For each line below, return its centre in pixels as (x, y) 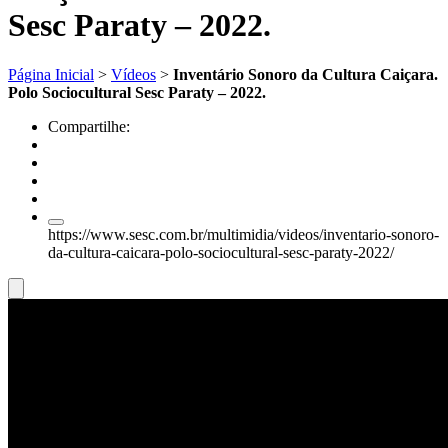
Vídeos (133, 74)
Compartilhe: (89, 126)
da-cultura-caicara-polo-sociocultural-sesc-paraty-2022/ (221, 252)
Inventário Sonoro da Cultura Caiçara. (305, 74)
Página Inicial (51, 74)
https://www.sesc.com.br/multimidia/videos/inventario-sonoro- (243, 234)
